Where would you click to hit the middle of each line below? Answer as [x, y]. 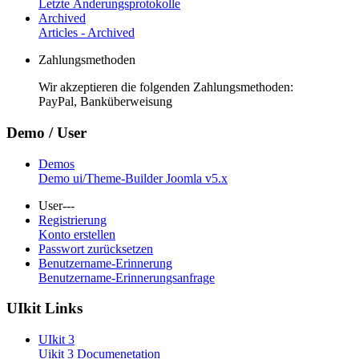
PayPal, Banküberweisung [105, 102]
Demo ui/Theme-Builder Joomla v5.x [133, 178]
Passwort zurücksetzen [96, 248]
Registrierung [73, 220]
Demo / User [46, 132]
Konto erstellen [77, 234]
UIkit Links [44, 309]
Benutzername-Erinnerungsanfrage [127, 277]
